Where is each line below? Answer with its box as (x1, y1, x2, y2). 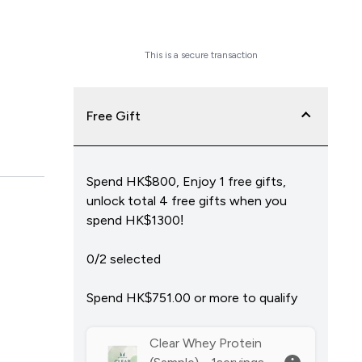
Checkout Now (153, 15, 250, 29)
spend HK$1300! (86, 213, 184, 227)
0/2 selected (86, 252, 162, 266)
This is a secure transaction (144, 49, 258, 61)
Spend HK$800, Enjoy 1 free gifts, (86, 175, 287, 188)
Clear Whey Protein (149, 336, 263, 350)
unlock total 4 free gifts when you (86, 194, 288, 208)
